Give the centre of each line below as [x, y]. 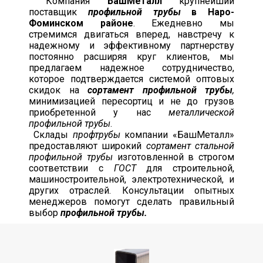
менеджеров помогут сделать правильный [131, 201]
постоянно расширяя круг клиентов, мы [131, 56]
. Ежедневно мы [184, 23]
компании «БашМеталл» [177, 134]
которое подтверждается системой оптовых [131, 79]
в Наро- [207, 12]
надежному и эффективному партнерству [131, 45]
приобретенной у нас [99, 112]
